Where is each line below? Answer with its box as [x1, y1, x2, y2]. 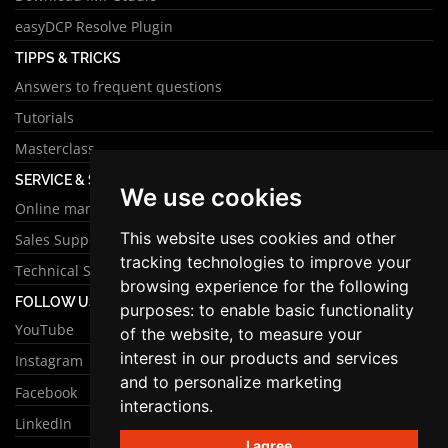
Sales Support [15, 229, 108, 249]
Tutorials [15, 107, 74, 127]
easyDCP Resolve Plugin [15, 17, 173, 37]
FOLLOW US [15, 292, 98, 310]
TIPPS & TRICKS [15, 49, 121, 67]
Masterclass [15, 138, 95, 158]
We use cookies [119, 182, 302, 212]
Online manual [15, 198, 115, 218]
